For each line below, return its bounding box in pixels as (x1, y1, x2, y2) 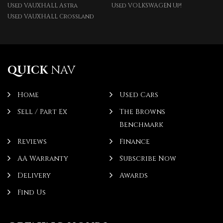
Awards (119, 171, 148, 180)
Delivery (17, 171, 51, 180)
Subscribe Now (119, 154, 176, 163)
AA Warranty (17, 154, 68, 163)
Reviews (17, 137, 47, 146)
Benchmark (119, 120, 163, 129)
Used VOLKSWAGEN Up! (111, 1, 182, 9)
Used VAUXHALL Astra (7, 1, 78, 9)
